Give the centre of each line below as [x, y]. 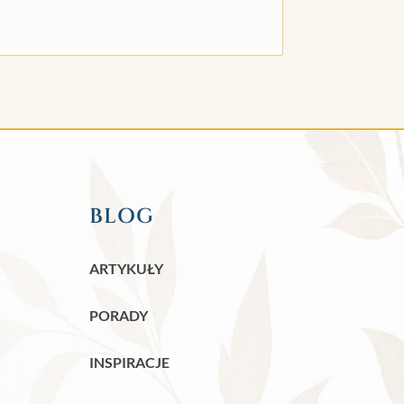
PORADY [119, 315]
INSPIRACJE [130, 362]
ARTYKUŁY [127, 268]
